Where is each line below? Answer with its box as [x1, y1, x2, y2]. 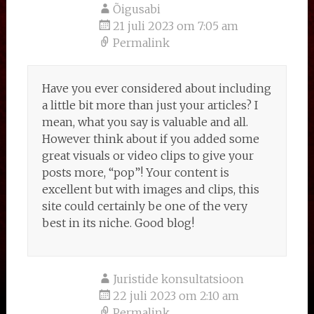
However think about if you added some [41, 132, 259, 146]
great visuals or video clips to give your [41, 149, 254, 163]
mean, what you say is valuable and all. [41, 115, 248, 129]
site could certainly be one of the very [41, 199, 247, 213]
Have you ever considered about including [41, 81, 271, 95]
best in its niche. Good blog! [41, 216, 194, 230]
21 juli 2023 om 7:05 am [112, 19, 238, 33]
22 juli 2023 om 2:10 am [112, 289, 239, 303]
